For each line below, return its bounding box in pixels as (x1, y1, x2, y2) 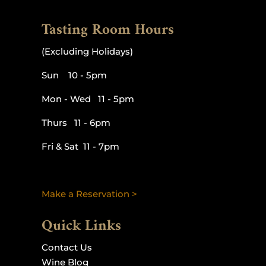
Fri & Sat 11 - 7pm (41, 140, 119, 152)
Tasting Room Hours (41, 17, 174, 43)
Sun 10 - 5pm (41, 69, 107, 81)
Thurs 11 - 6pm (41, 116, 110, 128)
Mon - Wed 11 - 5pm (41, 93, 134, 104)
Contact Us (41, 241, 92, 253)
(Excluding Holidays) (41, 45, 133, 57)
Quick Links (41, 213, 121, 239)
